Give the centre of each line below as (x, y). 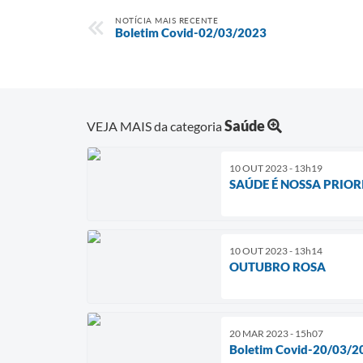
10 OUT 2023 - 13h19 (276, 168)
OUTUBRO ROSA (278, 266)
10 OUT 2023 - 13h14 (276, 250)
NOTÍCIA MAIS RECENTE (167, 20)
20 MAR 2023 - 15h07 (276, 333)
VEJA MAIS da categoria (156, 126)
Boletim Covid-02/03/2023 (191, 32)
